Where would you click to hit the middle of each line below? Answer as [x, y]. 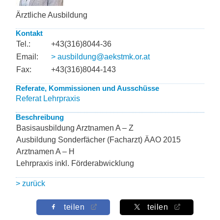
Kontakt [29, 33]
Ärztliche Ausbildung [52, 15]
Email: [27, 57]
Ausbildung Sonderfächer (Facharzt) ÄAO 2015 [98, 140]
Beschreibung [40, 117]
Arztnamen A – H [45, 151]
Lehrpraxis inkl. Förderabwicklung [75, 163]
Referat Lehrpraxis [48, 98]
